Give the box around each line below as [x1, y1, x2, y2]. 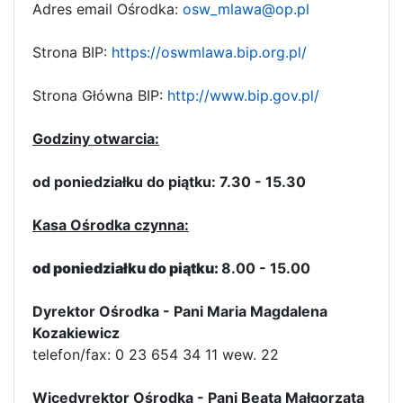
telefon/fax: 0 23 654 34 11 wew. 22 [32, 345, 279, 363]
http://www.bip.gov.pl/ [167, 85, 319, 104]
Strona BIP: [32, 42, 112, 61]
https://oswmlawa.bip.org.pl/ [112, 42, 307, 61]
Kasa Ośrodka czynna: [32, 215, 189, 234]
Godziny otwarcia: [32, 129, 159, 148]
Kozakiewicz [32, 323, 120, 342]
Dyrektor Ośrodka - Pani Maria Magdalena [32, 301, 327, 320]
